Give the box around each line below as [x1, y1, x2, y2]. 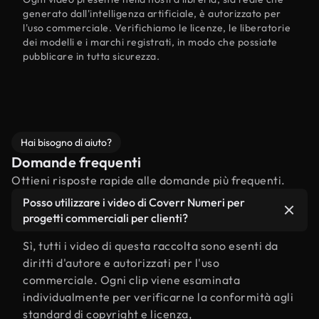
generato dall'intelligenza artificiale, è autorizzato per [23, 7, 281, 20]
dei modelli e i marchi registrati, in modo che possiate [23, 36, 278, 48]
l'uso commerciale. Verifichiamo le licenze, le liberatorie [23, 21, 291, 34]
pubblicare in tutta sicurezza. [23, 50, 159, 63]
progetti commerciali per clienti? [23, 211, 188, 225]
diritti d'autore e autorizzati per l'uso [23, 256, 219, 270]
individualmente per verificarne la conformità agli [23, 290, 293, 304]
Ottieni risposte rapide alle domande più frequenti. [11, 173, 286, 187]
